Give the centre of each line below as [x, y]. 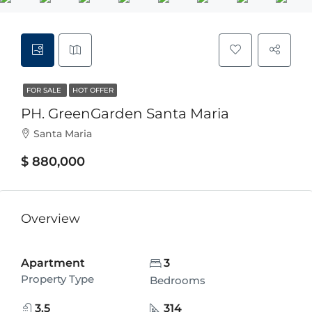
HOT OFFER [93, 90]
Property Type [57, 279]
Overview [50, 219]
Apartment [53, 263]
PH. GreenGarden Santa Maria [125, 114]
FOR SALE [45, 90]
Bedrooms [177, 280]
